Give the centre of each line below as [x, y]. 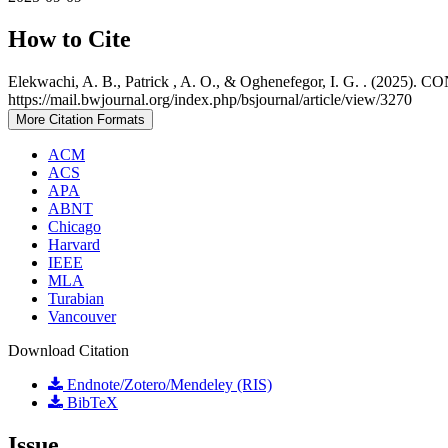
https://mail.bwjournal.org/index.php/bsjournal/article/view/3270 [210, 99]
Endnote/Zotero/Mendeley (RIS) [167, 384]
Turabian [76, 298]
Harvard [74, 244]
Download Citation [68, 350]
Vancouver [82, 316]
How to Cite [69, 38]
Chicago [74, 226]
